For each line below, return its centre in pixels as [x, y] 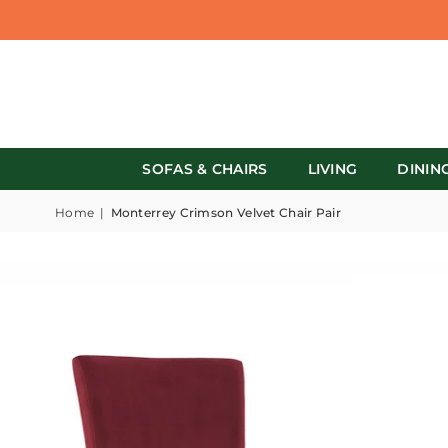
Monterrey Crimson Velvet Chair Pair [226, 212]
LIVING [332, 169]
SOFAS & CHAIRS [205, 169]
